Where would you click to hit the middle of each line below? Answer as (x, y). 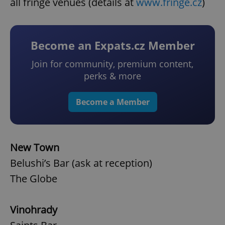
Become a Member (113, 102)
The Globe (34, 179)
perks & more (113, 76)
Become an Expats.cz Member (113, 45)
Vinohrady (34, 210)
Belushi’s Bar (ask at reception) (81, 163)
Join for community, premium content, (113, 64)
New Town (35, 148)
